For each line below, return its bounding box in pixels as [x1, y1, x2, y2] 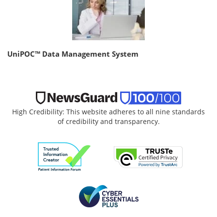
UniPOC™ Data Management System [7, 48, 139, 59]
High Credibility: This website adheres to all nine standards [12, 107, 205, 117]
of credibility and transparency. [57, 117, 160, 126]
